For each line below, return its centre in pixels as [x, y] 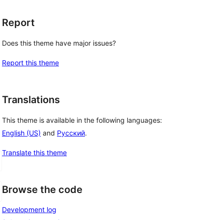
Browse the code [42, 189]
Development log [29, 210]
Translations [31, 100]
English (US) [21, 133]
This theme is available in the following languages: [82, 120]
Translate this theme [34, 152]
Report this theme [30, 63]
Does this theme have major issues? [59, 43]
